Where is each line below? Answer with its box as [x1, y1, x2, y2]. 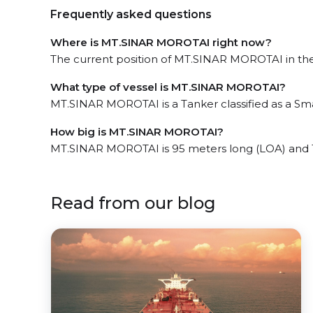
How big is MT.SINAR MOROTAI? [50, 125, 224, 138]
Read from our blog [50, 193, 216, 213]
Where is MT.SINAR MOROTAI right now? [50, 36, 272, 49]
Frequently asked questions [50, 8, 212, 21]
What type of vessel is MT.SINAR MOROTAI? [50, 80, 286, 94]
